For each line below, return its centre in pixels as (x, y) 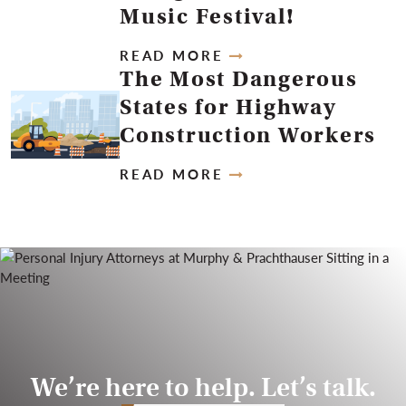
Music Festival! (208, 16)
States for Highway (228, 107)
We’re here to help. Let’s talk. (203, 387)
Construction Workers (248, 135)
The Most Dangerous (239, 79)
